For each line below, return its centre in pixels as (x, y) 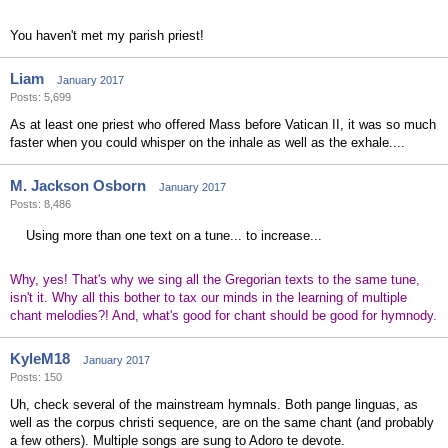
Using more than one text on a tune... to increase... (174, 235)
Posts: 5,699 (40, 97)
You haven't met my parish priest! (107, 35)
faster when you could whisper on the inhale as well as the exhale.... (207, 142)
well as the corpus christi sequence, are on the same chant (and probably (222, 422)
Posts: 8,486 (40, 204)
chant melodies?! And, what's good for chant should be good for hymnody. (223, 315)
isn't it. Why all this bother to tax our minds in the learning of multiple (208, 297)
